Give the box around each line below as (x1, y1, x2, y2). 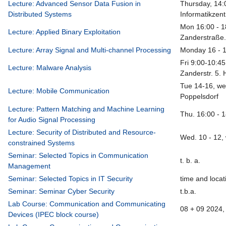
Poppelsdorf (180, 92, 219, 101)
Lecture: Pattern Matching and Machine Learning (8, 105, 165, 114)
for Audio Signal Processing (8, 116, 96, 124)
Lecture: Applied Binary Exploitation (8, 28, 121, 36)
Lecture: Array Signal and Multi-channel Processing (8, 46, 172, 54)
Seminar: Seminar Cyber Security (8, 187, 115, 196)
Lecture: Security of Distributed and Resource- (8, 128, 156, 137)
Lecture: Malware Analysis (8, 64, 92, 72)
